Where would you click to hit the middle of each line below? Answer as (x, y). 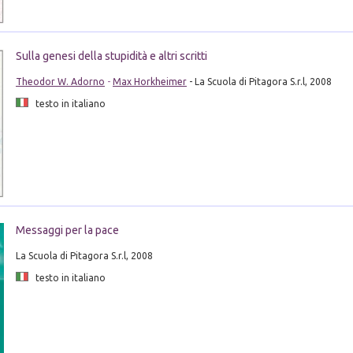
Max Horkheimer (149, 81)
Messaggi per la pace (67, 230)
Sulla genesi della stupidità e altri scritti (111, 56)
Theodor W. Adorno (60, 81)
